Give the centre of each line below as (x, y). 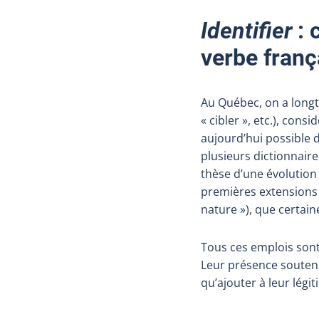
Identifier (249, 30)
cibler (224, 120)
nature (219, 209)
